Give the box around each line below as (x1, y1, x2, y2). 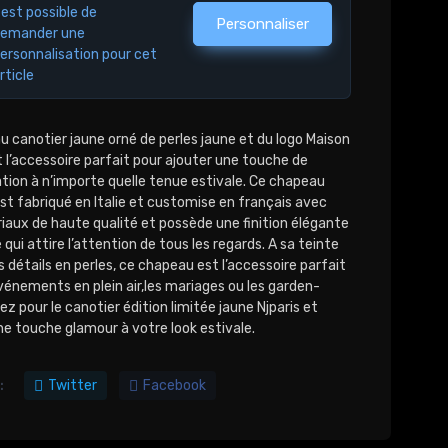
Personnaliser (215, 14, 309, 33)
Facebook (142, 376, 206, 394)
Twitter (47, 376, 97, 394)
